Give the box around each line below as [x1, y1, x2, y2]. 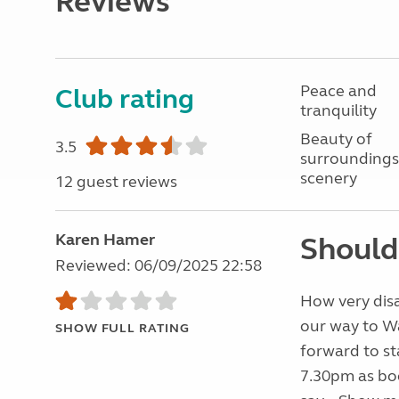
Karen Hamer [55, 230, 155, 249]
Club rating [55, 83, 194, 115]
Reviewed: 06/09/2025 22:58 [55, 256, 262, 275]
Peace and [299, 81, 377, 101]
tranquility [299, 101, 377, 120]
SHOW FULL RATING [55, 321, 190, 336]
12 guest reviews [55, 172, 177, 191]
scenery [299, 168, 357, 188]
